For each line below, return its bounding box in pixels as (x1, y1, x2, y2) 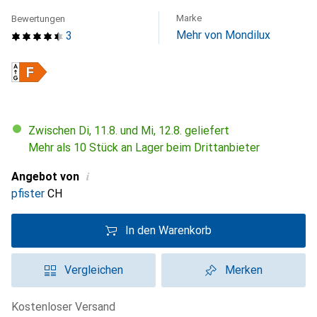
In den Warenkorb (125, 224, 212, 237)
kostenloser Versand (18, 300, 115, 313)
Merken (224, 263, 263, 277)
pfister (11, 187, 45, 200)
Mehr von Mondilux (176, 28, 270, 42)
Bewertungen (11, 13, 65, 24)
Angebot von (11, 170, 79, 183)
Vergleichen (64, 263, 123, 277)
